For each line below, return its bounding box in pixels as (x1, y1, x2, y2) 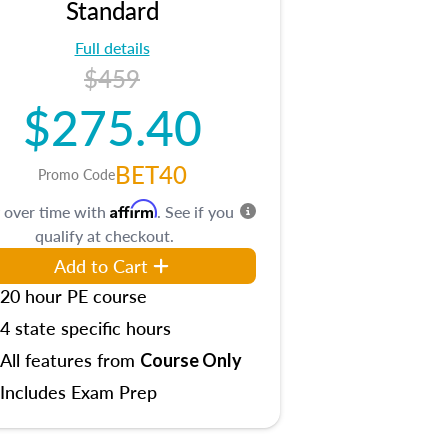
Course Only (140, 349, 242, 371)
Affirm (110, 199, 157, 219)
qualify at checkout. (34, 224, 174, 247)
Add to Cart (54, 253, 148, 278)
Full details (74, 36, 150, 59)
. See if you (157, 200, 234, 223)
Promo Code (37, 164, 115, 184)
